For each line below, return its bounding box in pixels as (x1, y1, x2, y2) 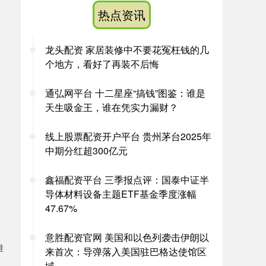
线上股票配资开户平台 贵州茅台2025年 (45, 129, 211, 143)
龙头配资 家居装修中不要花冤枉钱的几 (45, 43, 209, 56)
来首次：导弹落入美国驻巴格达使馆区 (45, 245, 207, 258)
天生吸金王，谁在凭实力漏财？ (45, 100, 178, 114)
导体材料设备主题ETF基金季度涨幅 (45, 187, 197, 201)
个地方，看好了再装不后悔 (45, 57, 159, 71)
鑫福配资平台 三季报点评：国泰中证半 (45, 173, 209, 186)
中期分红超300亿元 (45, 144, 128, 157)
